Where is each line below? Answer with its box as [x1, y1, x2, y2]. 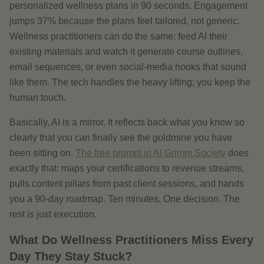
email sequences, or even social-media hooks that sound [9, 62, 246, 72]
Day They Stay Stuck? [9, 250, 132, 263]
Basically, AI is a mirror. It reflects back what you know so [9, 117, 245, 127]
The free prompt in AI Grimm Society [75, 148, 226, 158]
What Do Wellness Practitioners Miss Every [9, 233, 253, 246]
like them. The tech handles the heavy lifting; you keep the [9, 77, 250, 87]
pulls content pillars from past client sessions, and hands [9, 179, 244, 189]
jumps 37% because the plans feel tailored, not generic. [9, 16, 240, 26]
